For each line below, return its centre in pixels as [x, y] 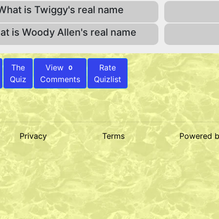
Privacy [33, 136]
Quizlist [108, 79]
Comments [60, 79]
